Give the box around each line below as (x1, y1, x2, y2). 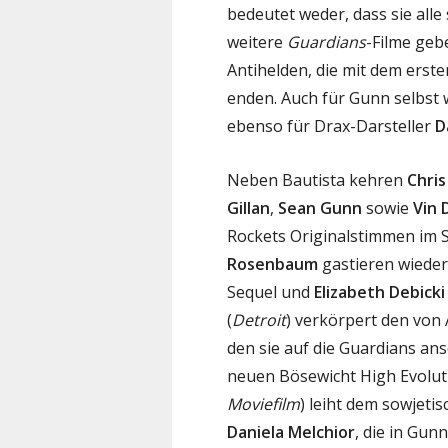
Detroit (232, 308, 286, 331)
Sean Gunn (278, 196, 362, 219)
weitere (227, 30, 287, 53)
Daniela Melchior (227, 420, 355, 443)
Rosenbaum (227, 252, 318, 275)
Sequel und (227, 280, 314, 303)
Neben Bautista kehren (227, 168, 407, 191)
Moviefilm (227, 392, 300, 415)
